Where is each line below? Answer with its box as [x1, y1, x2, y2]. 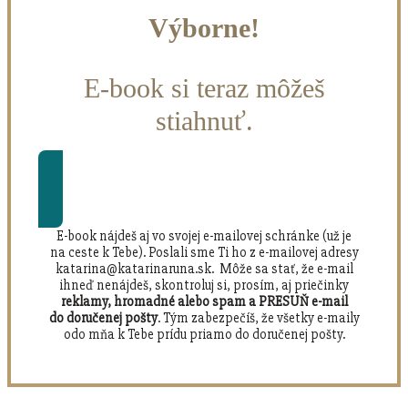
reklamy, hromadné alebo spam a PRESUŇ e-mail [60, 292, 348, 310]
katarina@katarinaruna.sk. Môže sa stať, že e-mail [55, 260, 353, 277]
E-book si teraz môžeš [83, 72, 325, 103]
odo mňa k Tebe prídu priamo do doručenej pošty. [63, 325, 345, 342]
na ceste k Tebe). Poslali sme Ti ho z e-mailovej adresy [49, 243, 359, 260]
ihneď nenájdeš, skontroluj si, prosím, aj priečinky [59, 276, 349, 293]
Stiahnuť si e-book [38, 180, 148, 198]
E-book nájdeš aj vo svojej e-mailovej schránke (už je [56, 227, 352, 244]
